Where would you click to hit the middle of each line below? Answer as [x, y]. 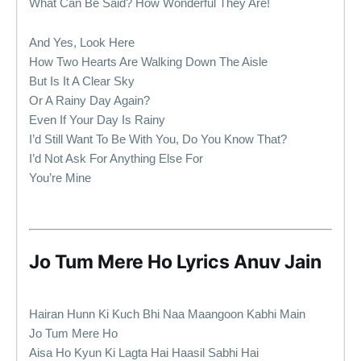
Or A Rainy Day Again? [89, 100]
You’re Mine [60, 178]
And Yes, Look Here [82, 42]
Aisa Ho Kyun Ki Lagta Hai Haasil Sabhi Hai [144, 353]
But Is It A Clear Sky [82, 81]
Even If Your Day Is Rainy [97, 120]
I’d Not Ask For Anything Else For [116, 158]
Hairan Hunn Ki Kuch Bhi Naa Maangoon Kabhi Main [167, 314]
